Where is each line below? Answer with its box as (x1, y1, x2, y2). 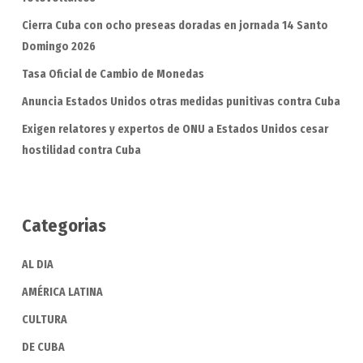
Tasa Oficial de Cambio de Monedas (21, 67, 204, 82)
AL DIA (21, 258, 53, 272)
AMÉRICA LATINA (21, 285, 103, 300)
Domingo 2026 (21, 40, 96, 54)
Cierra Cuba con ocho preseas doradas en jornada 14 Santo (21, 19, 328, 33)
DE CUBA (21, 340, 65, 355)
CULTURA (21, 313, 67, 327)
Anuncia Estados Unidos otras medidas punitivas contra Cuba (21, 95, 340, 109)
